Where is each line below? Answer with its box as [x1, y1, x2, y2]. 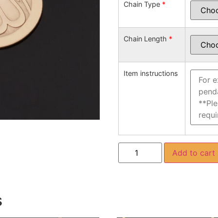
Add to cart [172, 147, 216, 158]
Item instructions [124, 69, 179, 77]
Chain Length [124, 34, 169, 43]
